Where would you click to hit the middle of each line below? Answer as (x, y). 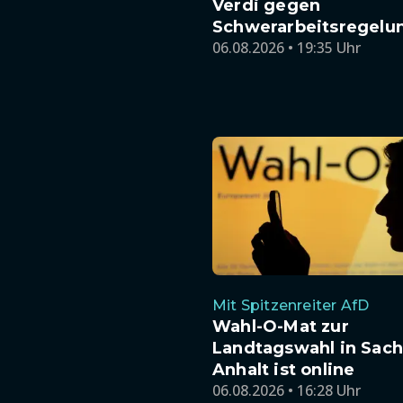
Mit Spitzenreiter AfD (291, 306)
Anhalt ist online (284, 370)
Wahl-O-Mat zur (281, 327)
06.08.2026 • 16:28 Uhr (287, 391)
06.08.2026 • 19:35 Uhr (287, 47)
